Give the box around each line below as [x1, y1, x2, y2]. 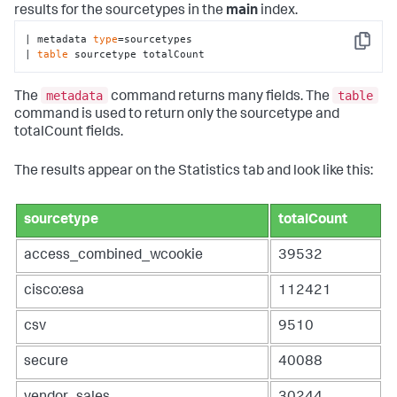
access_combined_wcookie [24, 248, 203, 263]
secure [24, 354, 68, 370]
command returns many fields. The [108, 90, 332, 105]
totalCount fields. [14, 125, 123, 140]
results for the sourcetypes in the [14, 4, 226, 19]
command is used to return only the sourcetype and [14, 107, 339, 122]
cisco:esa [24, 284, 84, 299]
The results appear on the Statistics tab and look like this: [14, 164, 373, 179]
